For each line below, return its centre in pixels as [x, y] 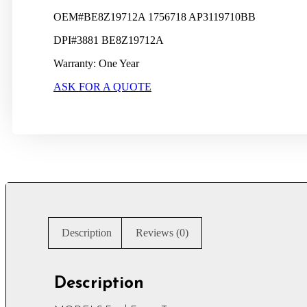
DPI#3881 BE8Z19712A [109, 40]
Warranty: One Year [96, 63]
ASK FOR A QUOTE [102, 86]
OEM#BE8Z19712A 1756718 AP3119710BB [155, 16]
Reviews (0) [162, 232]
